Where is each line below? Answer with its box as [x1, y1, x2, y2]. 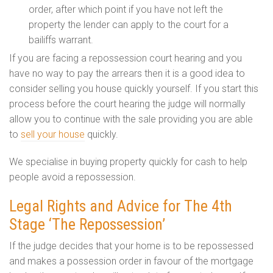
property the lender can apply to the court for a [29, 18, 229, 30]
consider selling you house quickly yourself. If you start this [9, 82, 258, 94]
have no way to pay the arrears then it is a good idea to [9, 67, 245, 79]
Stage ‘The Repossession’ [9, 214, 165, 233]
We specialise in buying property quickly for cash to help [9, 155, 247, 168]
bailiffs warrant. [29, 34, 93, 46]
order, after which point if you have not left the [29, 3, 223, 15]
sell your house [21, 128, 85, 140]
